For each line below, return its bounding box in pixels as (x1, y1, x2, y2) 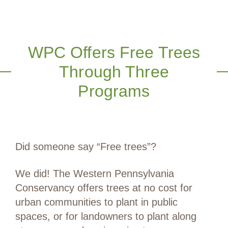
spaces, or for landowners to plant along (15, 211, 196, 222)
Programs (78, 81, 150, 100)
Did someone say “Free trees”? (15, 141, 156, 153)
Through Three (59, 62, 169, 81)
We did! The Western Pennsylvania (15, 168, 174, 180)
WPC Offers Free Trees (27, 43, 201, 62)
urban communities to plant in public (15, 196, 178, 208)
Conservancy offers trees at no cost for (15, 182, 192, 194)
